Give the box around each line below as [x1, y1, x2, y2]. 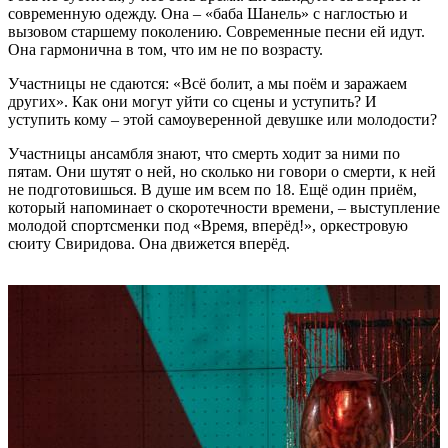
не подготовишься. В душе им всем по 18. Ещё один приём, [8, 180, 417, 198]
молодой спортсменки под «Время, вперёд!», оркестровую [8, 216, 408, 234]
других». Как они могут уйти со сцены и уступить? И [8, 92, 377, 110]
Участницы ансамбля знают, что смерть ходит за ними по [8, 144, 400, 162]
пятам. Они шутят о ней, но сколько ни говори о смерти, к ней [8, 162, 436, 180]
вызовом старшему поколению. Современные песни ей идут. [8, 22, 425, 40]
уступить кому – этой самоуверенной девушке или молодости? [8, 110, 437, 128]
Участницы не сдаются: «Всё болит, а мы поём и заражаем [8, 74, 407, 92]
